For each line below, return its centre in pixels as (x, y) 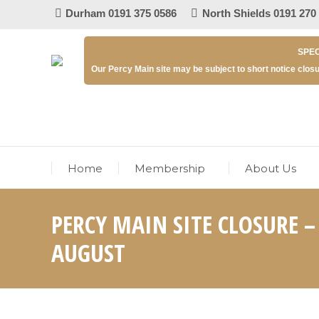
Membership (170, 168)
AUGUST (88, 253)
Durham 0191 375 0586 (121, 13)
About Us (271, 168)
